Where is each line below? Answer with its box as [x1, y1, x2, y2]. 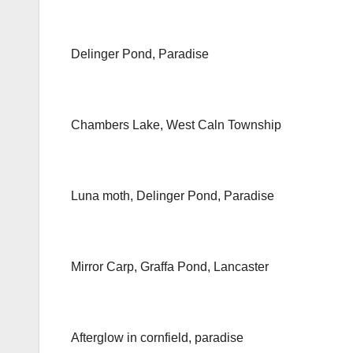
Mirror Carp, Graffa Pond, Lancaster [71, 260, 269, 274]
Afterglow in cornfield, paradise [71, 331, 243, 345]
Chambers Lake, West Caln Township [71, 118, 281, 132]
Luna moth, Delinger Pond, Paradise [71, 189, 274, 203]
